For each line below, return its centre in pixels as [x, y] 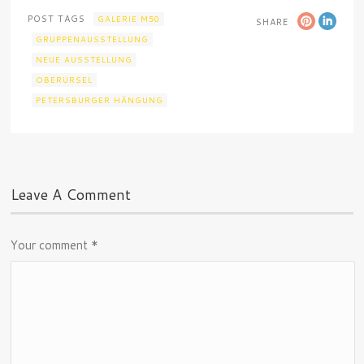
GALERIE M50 [129, 19]
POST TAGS [57, 19]
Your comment [51, 245]
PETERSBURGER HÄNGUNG [100, 100]
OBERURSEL [65, 80]
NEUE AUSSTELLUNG [84, 60]
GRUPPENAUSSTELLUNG [93, 39]
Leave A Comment [71, 195]
